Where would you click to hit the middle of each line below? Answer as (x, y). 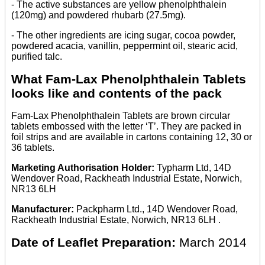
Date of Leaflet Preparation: (95, 243)
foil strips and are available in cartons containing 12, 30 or (132, 137)
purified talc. (37, 56)
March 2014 (213, 243)
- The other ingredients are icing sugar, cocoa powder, (123, 35)
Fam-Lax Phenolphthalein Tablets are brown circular (121, 116)
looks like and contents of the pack (117, 93)
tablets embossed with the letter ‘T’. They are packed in (126, 127)
